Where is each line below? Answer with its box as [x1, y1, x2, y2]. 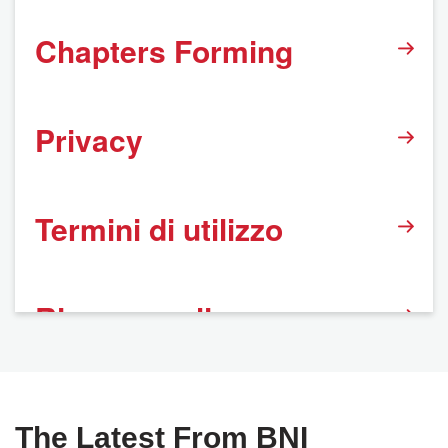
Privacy [35, 118, 143, 161]
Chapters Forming [35, 29, 293, 72]
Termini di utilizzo [35, 207, 283, 250]
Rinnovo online [35, 296, 247, 339]
